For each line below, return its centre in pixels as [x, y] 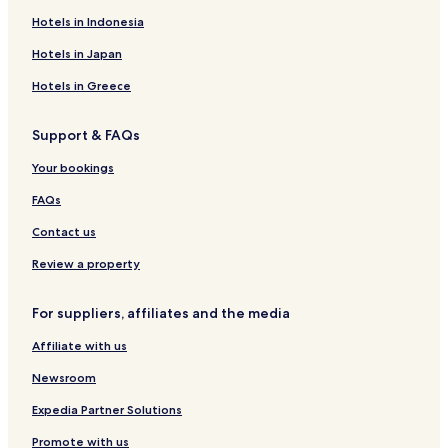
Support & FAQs [86, 134]
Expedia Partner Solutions [107, 409]
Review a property [86, 263]
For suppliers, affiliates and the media [161, 312]
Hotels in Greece [81, 85]
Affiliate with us [79, 345]
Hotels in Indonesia [88, 21]
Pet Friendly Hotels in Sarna [106, 24]
